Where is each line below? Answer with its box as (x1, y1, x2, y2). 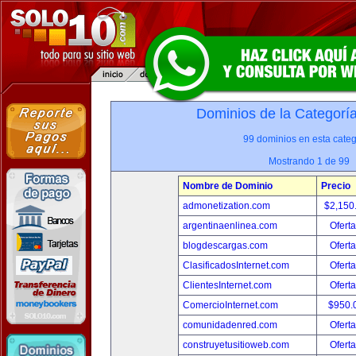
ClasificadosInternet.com (183, 260, 289, 271)
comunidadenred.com (183, 319, 277, 331)
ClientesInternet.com (183, 280, 272, 291)
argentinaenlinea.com (183, 220, 277, 231)
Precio (321, 180, 350, 192)
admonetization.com (183, 200, 270, 211)
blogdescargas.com (183, 240, 268, 251)
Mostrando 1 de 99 (269, 156, 350, 167)
